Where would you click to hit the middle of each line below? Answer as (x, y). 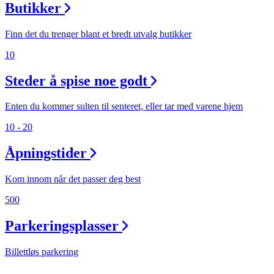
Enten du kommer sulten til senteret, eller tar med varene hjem (124, 106)
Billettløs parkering (42, 252)
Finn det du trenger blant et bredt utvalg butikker (98, 34)
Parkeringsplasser (62, 226)
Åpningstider (46, 153)
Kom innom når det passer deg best (73, 179)
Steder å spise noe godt (76, 80)
